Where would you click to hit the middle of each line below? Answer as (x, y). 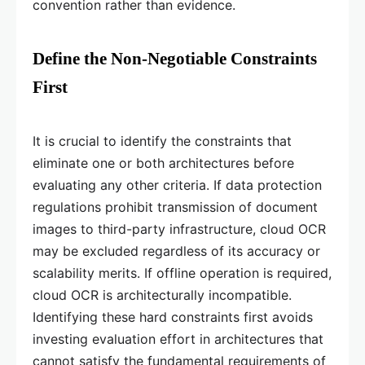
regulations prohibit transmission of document (175, 207)
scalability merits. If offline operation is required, (182, 273)
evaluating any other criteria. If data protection (177, 185)
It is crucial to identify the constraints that (162, 141)
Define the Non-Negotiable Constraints (175, 59)
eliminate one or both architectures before (163, 163)
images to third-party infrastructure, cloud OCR (179, 229)
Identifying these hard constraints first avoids (173, 317)
